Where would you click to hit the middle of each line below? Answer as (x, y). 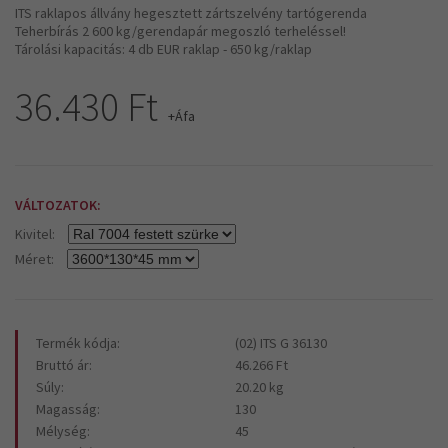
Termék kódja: (78, 343)
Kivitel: (35, 234)
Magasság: (68, 409)
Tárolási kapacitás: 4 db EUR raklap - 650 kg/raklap (163, 49)
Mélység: (63, 431)
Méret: (34, 259)
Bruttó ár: (64, 365)
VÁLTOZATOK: (58, 205)
